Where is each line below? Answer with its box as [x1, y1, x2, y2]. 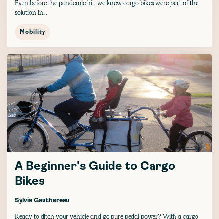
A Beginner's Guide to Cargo [15, 160, 175, 173]
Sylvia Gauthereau [15, 197, 70, 204]
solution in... [15, 8, 47, 17]
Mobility [20, 29, 45, 35]
